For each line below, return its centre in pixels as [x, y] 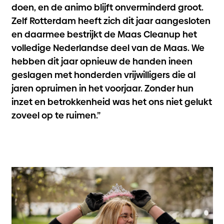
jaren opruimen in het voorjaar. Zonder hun [102, 88]
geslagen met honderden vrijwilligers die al [103, 74]
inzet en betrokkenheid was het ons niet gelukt [111, 101]
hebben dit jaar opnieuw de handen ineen [102, 61]
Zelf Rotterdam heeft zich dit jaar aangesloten [111, 20]
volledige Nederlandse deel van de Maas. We [108, 47]
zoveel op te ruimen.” [56, 115]
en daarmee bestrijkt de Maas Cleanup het [104, 34]
